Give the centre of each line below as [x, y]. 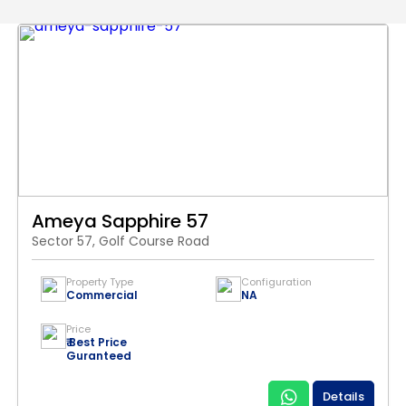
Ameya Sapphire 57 [120, 221]
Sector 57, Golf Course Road [121, 241]
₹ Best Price [97, 342]
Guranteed [99, 356]
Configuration [276, 282]
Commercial [102, 295]
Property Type [100, 282]
